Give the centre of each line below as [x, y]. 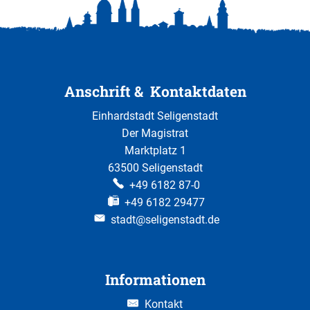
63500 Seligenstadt [155, 167]
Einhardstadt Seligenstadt [155, 116]
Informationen [155, 279]
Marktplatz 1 [155, 150]
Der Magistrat [155, 133]
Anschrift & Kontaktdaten [155, 91]
